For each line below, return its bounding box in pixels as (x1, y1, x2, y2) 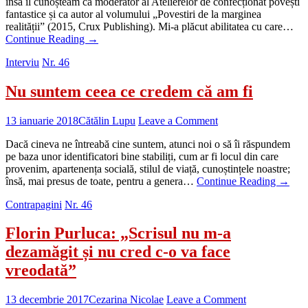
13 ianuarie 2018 (5, 114, 78, 126)
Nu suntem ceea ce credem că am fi (5, 82, 253, 100)
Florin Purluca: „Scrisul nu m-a (5, 224, 231, 243)
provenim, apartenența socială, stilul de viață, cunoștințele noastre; (5, 162, 290, 175)
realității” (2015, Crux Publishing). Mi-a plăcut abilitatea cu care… (5, 20, 294, 32)
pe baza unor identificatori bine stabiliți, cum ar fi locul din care (5, 150, 278, 162)
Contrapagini (5, 198, 62, 210)
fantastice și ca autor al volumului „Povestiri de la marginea (5, 8, 261, 20)
